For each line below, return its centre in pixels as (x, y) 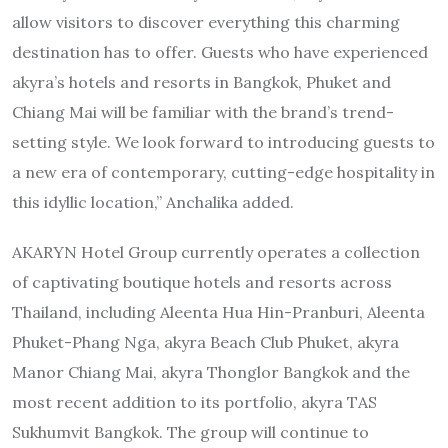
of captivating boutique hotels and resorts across (202, 281)
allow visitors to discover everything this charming (206, 21)
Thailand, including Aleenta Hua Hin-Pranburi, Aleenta (218, 311)
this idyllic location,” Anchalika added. (153, 201)
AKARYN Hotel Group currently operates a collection (216, 251)
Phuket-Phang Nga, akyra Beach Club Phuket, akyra (205, 341)
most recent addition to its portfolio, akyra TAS (194, 401)
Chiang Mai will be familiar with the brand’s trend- (203, 111)
